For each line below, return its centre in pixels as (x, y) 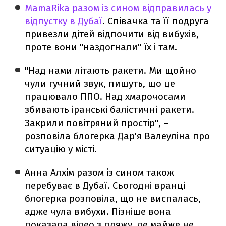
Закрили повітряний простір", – (97, 123)
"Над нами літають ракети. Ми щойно (111, 70)
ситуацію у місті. (61, 149)
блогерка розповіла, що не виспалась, (113, 198)
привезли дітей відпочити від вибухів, (112, 34)
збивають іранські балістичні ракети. (110, 109)
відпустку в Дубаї (64, 21)
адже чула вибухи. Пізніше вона (98, 211)
